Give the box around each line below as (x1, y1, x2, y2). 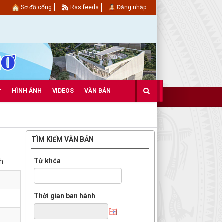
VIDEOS (52, 87, 74, 94)
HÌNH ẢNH (12, 87, 42, 94)
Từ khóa (34, 157, 61, 165)
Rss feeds (70, 4, 99, 11)
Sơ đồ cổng (21, 4, 52, 11)
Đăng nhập (117, 4, 146, 11)
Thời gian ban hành (34, 192, 95, 200)
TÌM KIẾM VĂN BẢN (31, 135, 94, 143)
